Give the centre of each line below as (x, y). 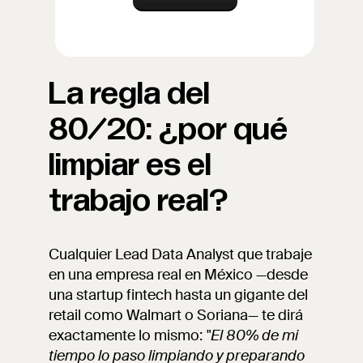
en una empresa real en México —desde (178, 275)
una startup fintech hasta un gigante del (178, 295)
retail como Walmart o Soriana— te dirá (176, 315)
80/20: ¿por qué (168, 130)
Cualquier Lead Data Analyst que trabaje (180, 254)
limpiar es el (130, 165)
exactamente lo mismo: (127, 335)
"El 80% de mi (252, 335)
